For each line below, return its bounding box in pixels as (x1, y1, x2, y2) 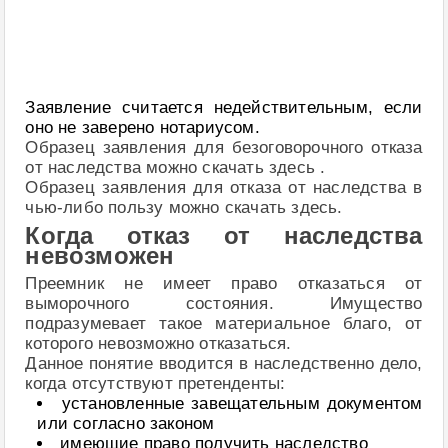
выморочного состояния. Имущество (25, 293, 423, 313)
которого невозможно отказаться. (25, 333, 292, 353)
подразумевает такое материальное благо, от (25, 313, 423, 333)
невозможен (25, 242, 175, 269)
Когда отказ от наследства (25, 222, 423, 249)
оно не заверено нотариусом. (25, 118, 260, 137)
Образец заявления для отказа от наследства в (25, 178, 423, 197)
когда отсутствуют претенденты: (25, 373, 286, 393)
